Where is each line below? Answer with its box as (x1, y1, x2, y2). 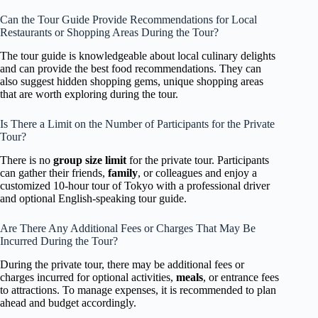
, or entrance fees (203, 270, 279, 283)
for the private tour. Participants (126, 153, 269, 166)
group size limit (53, 153, 126, 166)
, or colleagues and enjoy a (138, 166, 257, 179)
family (108, 166, 138, 179)
